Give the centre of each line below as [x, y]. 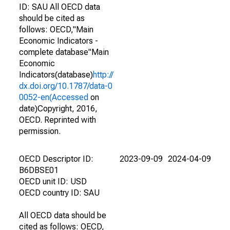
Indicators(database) [56, 75]
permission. [40, 131]
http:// [103, 75]
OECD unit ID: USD [53, 181]
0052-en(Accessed [54, 97]
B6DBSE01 [39, 170]
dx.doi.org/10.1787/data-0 [66, 86]
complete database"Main [64, 52]
